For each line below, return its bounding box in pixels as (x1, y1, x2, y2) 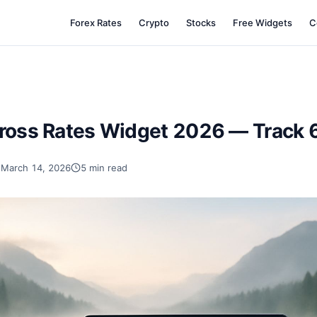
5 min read (81, 162, 127, 173)
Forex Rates (70, 17, 122, 28)
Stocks (186, 17, 217, 28)
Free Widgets (233, 17, 293, 28)
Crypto (139, 17, 170, 28)
